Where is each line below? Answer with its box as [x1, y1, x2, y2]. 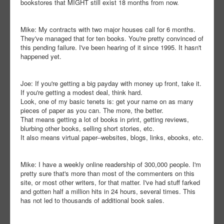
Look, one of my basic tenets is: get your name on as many [20, 96, 193, 106]
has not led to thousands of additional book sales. [20, 195, 164, 205]
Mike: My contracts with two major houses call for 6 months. [20, 24, 195, 34]
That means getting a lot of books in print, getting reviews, [20, 114, 189, 124]
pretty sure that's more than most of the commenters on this [20, 168, 194, 178]
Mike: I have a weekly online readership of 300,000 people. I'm [20, 159, 201, 169]
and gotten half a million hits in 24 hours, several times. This [20, 186, 195, 196]
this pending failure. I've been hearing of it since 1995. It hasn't [20, 42, 201, 52]
